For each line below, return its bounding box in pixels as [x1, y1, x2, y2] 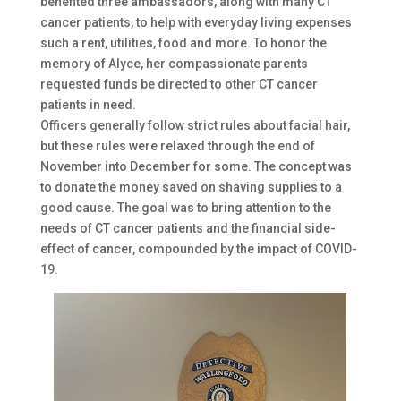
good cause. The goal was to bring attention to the [39, 200, 331, 216]
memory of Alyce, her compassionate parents [39, 56, 308, 72]
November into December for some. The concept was [39, 159, 352, 175]
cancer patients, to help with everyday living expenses [39, 15, 352, 30]
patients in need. [39, 98, 136, 113]
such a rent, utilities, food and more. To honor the [39, 36, 327, 51]
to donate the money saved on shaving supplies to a [39, 180, 342, 195]
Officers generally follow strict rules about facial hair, [39, 118, 350, 133]
